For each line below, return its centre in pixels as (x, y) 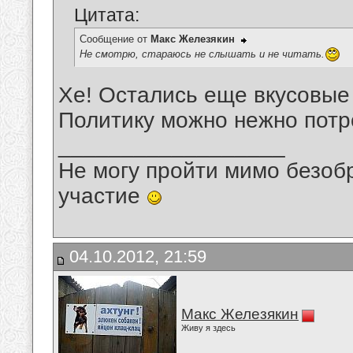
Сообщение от (115, 39)
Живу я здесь (208, 328)
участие (102, 196)
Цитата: (107, 15)
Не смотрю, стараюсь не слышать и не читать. (202, 54)
